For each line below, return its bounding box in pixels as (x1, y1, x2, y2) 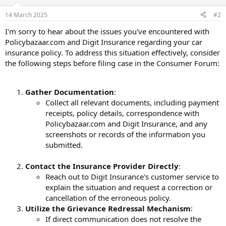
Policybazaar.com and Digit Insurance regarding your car (5, 36, 202, 47)
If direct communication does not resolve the (45, 213, 201, 224)
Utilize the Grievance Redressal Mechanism (25, 203, 191, 213)
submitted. (45, 139, 83, 150)
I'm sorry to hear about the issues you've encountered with (5, 26, 209, 36)
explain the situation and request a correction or (45, 182, 212, 192)
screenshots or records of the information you (45, 129, 205, 139)
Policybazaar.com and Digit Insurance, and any (45, 118, 207, 129)
